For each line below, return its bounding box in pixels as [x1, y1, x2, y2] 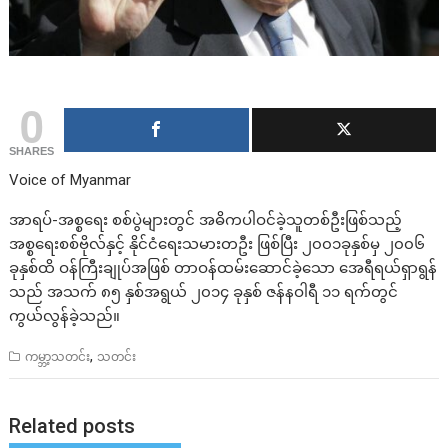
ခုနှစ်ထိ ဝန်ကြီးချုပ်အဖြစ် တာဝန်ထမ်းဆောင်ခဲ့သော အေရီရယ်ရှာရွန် [9, 259, 438, 278]
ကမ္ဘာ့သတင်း [25, 350, 91, 365]
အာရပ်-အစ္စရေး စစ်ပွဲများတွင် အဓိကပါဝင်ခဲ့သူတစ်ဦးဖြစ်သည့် [9, 211, 403, 230]
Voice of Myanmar [9, 171, 132, 190]
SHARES [9, 145, 55, 158]
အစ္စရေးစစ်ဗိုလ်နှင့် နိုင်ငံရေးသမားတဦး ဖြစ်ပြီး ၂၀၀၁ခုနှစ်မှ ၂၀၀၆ [9, 235, 426, 254]
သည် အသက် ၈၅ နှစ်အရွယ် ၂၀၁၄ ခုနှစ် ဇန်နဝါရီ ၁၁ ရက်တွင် [9, 283, 399, 302]
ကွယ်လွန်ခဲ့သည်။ [9, 307, 121, 326]
